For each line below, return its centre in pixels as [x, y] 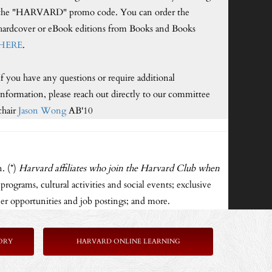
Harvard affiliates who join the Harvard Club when [118, 168]
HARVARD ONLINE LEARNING [128, 241]
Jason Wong [42, 111]
